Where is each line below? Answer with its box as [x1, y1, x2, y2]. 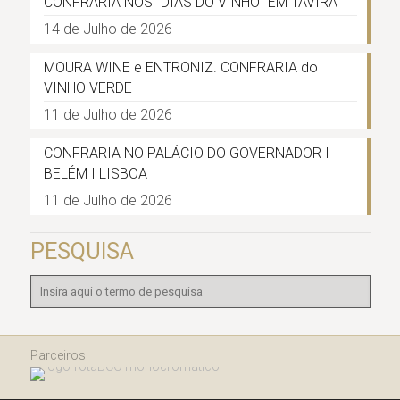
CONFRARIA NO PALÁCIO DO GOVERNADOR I [43, 145, 329, 162]
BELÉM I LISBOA [43, 165, 147, 182]
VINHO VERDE [43, 79, 132, 96]
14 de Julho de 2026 [43, 21, 172, 37]
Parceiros [29, 348, 86, 363]
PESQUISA [29, 238, 134, 264]
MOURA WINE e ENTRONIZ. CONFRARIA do [43, 59, 318, 76]
